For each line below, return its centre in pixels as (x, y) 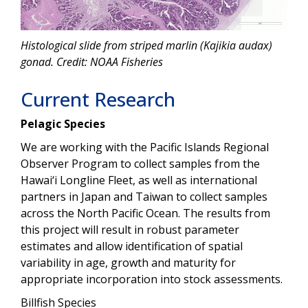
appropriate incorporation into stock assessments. (152, 279)
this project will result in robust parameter (130, 229)
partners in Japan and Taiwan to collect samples (144, 196)
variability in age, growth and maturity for (128, 262)
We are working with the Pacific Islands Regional (145, 147)
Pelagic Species (64, 123)
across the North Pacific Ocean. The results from (145, 213)
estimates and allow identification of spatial (132, 246)
